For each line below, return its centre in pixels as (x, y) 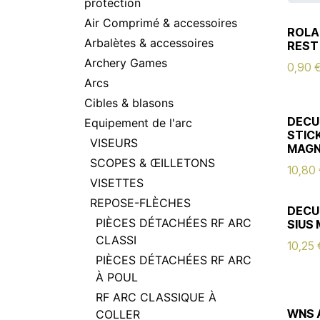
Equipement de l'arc (138, 123)
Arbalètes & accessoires (149, 43)
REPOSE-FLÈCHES (140, 203)
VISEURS (114, 143)
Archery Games (126, 63)
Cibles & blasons (129, 103)
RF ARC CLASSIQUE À (156, 297)
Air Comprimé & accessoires (161, 23)
